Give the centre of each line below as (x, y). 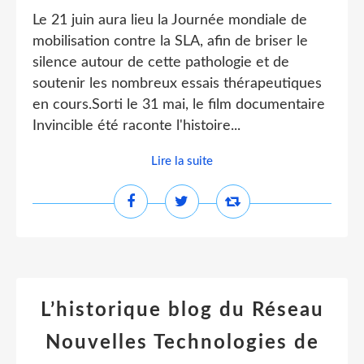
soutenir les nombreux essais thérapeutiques (177, 84)
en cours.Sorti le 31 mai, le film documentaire (179, 105)
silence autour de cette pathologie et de (161, 63)
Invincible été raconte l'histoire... (136, 126)
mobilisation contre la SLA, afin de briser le (170, 41)
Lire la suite (182, 161)
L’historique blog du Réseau (182, 310)
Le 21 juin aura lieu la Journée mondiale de (170, 20)
